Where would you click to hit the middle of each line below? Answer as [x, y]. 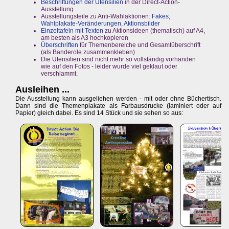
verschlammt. [59, 74]
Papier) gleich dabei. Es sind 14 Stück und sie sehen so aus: [99, 113]
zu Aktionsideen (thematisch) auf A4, [154, 31]
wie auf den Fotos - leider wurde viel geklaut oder [109, 67]
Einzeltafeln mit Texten [72, 31]
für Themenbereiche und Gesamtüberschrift [139, 45]
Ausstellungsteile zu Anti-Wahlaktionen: [96, 17]
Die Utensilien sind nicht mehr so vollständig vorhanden [118, 60]
